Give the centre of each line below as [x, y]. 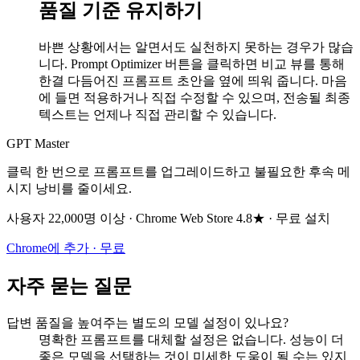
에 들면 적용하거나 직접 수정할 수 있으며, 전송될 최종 [194, 98]
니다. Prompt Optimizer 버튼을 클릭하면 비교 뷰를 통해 [192, 64]
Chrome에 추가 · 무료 [66, 248]
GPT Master [38, 144]
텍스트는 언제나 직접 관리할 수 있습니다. [157, 115]
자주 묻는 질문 [69, 286]
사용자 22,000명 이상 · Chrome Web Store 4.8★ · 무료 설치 [168, 219]
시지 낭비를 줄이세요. [69, 189]
